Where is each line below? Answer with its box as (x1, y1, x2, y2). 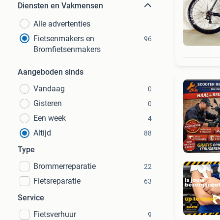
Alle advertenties (33, 19, 90, 28)
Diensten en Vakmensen (18, 1, 103, 10)
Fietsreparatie (33, 176, 81, 186)
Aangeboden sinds (18, 67, 83, 77)
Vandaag (33, 84, 65, 93)
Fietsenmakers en (33, 34, 94, 43)
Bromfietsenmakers (33, 45, 101, 54)
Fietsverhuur (33, 210, 76, 219)
